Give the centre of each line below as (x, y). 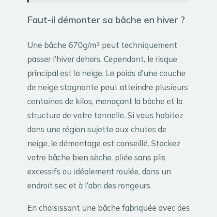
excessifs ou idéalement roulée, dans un (99, 171)
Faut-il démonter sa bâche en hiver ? (106, 20)
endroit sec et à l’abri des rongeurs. (89, 186)
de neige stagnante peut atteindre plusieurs (108, 87)
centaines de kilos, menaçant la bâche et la (105, 101)
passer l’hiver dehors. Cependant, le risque (102, 59)
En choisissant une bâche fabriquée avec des (108, 207)
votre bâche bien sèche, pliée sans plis (96, 157)
